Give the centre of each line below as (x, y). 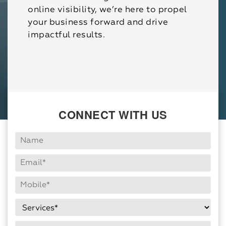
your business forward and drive (98, 23)
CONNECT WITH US (113, 115)
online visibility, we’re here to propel (107, 10)
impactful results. (67, 35)
